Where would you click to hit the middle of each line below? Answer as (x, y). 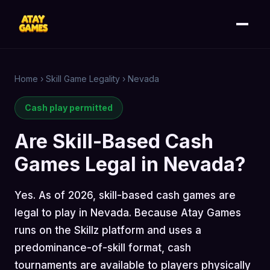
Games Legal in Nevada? (130, 164)
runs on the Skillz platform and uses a (108, 230)
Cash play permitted (69, 108)
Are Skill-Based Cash (114, 141)
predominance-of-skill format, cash (103, 248)
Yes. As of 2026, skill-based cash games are (125, 195)
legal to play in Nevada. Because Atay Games (128, 213)
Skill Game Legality (83, 79)
